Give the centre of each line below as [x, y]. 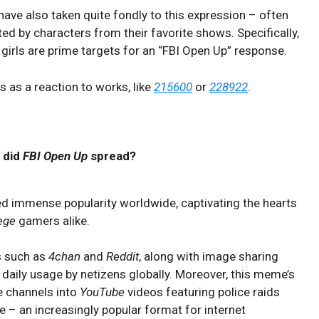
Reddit [122, 256]
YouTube [102, 292]
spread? [112, 156]
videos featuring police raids [202, 292]
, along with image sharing [209, 256]
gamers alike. [53, 220]
